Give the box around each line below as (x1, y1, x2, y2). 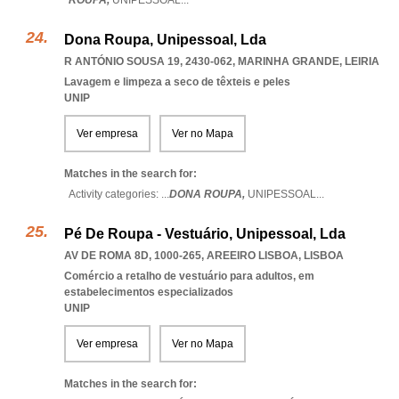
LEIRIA (345, 55, 379, 68)
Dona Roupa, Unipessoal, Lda (64, 32, 266, 47)
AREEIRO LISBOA (207, 249, 298, 262)
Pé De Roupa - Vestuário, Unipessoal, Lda (64, 226, 346, 241)
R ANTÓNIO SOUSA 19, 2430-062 (64, 55, 232, 68)
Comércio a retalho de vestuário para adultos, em (64, 270, 314, 282)
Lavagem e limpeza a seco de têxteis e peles (64, 76, 290, 88)
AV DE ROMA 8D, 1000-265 (64, 249, 201, 262)
